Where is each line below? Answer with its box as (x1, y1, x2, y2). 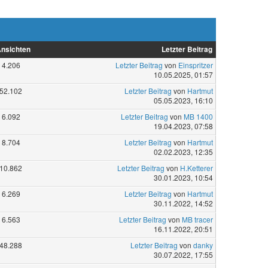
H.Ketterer (179, 162, 213, 173)
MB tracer (181, 214, 213, 224)
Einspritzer (178, 59, 213, 70)
